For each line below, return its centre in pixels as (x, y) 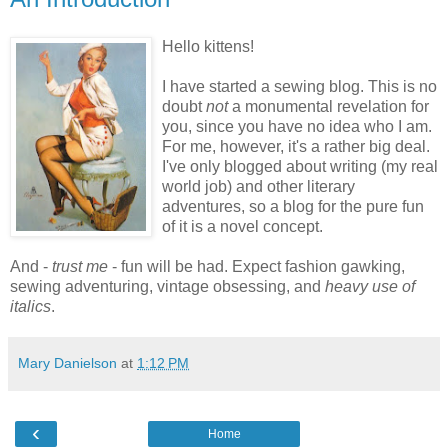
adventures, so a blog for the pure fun (293, 207)
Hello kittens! (208, 47)
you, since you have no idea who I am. (297, 127)
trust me (80, 267)
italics (30, 307)
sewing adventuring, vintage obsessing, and (167, 287)
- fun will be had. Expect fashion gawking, (256, 267)
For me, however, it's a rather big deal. (296, 147)
